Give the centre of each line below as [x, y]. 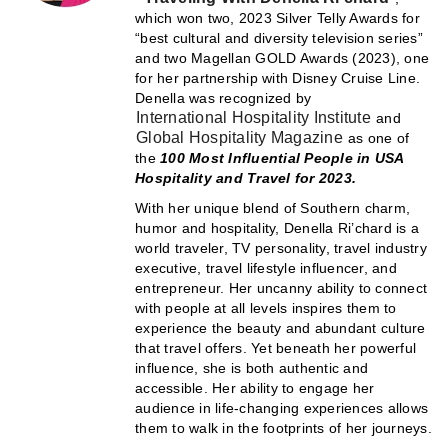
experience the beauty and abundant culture [280, 327]
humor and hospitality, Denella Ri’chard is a [277, 227]
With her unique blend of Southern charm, [272, 207]
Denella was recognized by [225, 97]
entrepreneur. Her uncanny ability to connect [281, 287]
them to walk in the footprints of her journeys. [283, 427]
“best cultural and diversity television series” [279, 37]
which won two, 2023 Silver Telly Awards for [277, 17]
